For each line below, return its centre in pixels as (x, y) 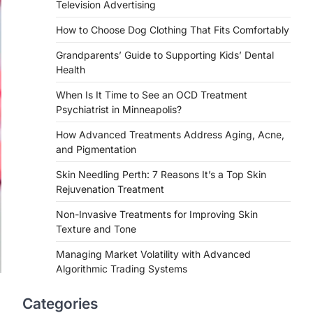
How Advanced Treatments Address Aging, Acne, (170, 134)
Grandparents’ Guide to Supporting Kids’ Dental (165, 55)
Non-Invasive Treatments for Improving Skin (157, 214)
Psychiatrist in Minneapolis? (119, 109)
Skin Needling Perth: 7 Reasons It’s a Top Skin (161, 174)
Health (71, 70)
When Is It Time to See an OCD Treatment (152, 95)
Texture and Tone (96, 229)
